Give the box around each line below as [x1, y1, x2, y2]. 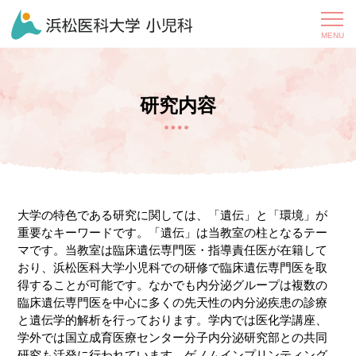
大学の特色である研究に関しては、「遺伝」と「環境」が [17, 208, 328, 222]
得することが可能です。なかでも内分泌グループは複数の [17, 278, 328, 292]
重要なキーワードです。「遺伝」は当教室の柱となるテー [17, 226, 328, 239]
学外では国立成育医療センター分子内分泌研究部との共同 [17, 331, 328, 344]
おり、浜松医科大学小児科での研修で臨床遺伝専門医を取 [17, 261, 328, 274]
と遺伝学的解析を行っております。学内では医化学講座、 [17, 313, 328, 327]
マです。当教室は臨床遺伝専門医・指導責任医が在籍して [17, 243, 328, 257]
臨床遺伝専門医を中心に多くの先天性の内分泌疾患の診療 [17, 296, 328, 309]
